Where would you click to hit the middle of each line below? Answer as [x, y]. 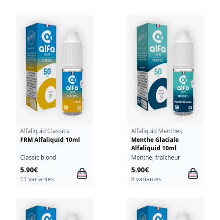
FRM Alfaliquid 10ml [50, 140]
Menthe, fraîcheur [155, 157]
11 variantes [37, 179]
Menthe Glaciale [155, 140]
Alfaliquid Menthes [156, 131]
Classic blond [38, 157]
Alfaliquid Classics [44, 131]
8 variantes [146, 179]
